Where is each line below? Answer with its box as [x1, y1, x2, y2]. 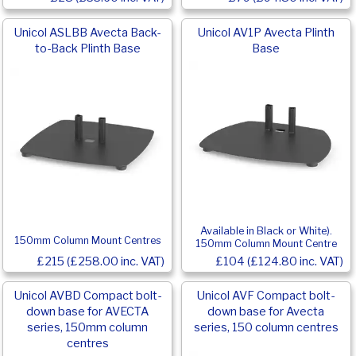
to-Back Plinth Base [34, 41, 141, 56]
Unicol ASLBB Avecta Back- [14, 25, 161, 41]
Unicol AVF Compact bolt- [197, 288, 335, 304]
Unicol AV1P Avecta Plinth [197, 25, 335, 41]
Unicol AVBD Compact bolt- [14, 288, 161, 304]
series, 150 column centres [193, 320, 339, 335]
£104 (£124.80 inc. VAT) [215, 253, 343, 269]
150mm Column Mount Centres [14, 234, 161, 246]
